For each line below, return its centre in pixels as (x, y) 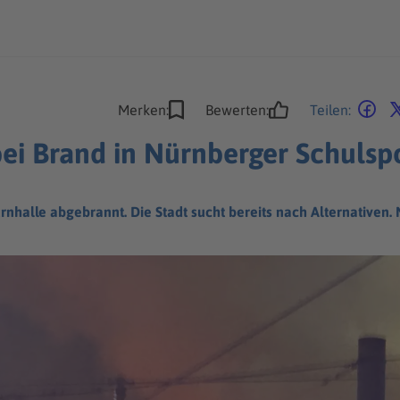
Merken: (143, 110)
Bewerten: (237, 110)
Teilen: (330, 110)
